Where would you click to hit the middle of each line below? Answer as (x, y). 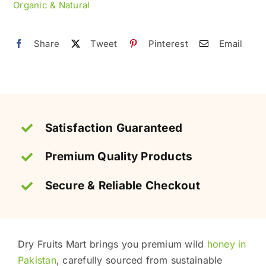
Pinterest (168, 44)
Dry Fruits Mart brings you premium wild (112, 244)
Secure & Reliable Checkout (122, 186)
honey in (227, 244)
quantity (83, 81)
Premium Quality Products (119, 157)
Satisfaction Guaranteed (114, 128)
